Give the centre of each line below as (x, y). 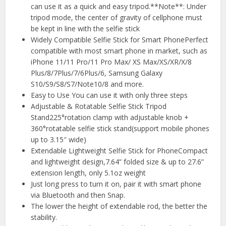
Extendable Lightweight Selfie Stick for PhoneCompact (120, 150)
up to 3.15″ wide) (59, 139)
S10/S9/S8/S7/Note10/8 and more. (88, 84)
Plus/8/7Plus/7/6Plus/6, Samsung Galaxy (97, 73)
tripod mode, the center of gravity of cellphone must (117, 17)
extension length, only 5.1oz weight (89, 173)
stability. (44, 217)
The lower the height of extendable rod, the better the (119, 206)
